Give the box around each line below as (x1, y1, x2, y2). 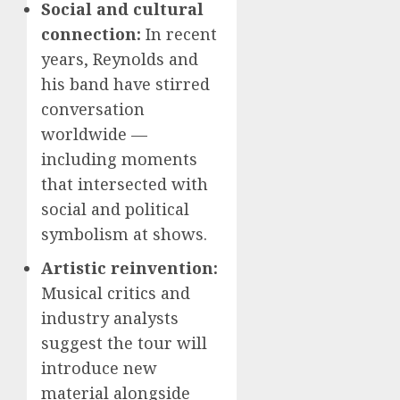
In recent (141, 23, 217, 46)
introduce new (41, 357, 157, 379)
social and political (41, 198, 189, 221)
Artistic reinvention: (41, 257, 218, 279)
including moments (41, 148, 197, 171)
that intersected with (41, 173, 208, 196)
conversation (41, 98, 145, 121)
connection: (41, 23, 141, 46)
